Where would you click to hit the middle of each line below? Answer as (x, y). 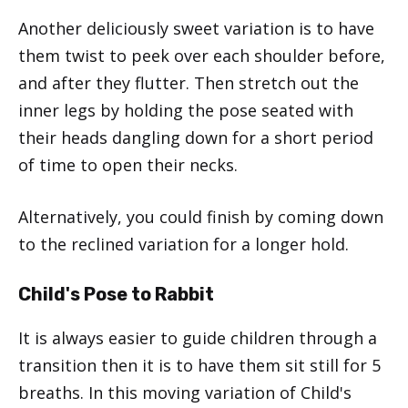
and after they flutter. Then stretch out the (189, 82)
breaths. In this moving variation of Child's (185, 392)
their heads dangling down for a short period (196, 137)
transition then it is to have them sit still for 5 (199, 365)
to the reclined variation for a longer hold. (184, 244)
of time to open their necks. (128, 164)
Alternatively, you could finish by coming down (201, 216)
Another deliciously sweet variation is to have (196, 28)
